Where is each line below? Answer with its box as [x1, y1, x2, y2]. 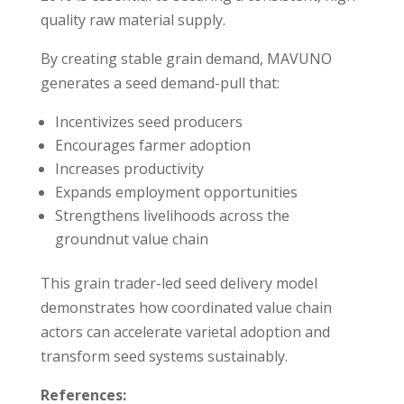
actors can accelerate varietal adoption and [40, 321, 330, 342]
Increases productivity [54, 158, 204, 179]
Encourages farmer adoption [54, 134, 251, 155]
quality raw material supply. [40, 9, 225, 30]
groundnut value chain [54, 228, 208, 249]
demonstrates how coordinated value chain [40, 297, 332, 317]
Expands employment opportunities [54, 181, 298, 202]
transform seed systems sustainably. [40, 345, 288, 366]
